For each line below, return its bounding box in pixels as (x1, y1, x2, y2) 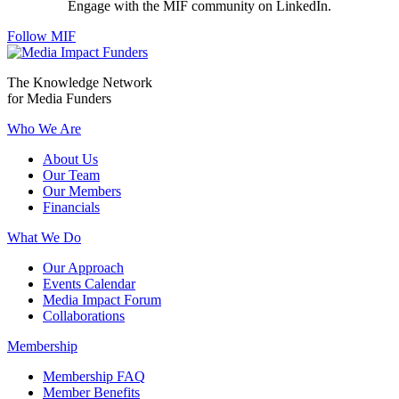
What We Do (7, 229, 81, 245)
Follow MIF (7, 28, 76, 44)
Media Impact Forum (43, 291, 161, 307)
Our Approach (43, 259, 124, 275)
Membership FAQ (43, 368, 145, 384)
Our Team (43, 167, 100, 183)
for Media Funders (7, 90, 111, 106)
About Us (43, 151, 98, 167)
